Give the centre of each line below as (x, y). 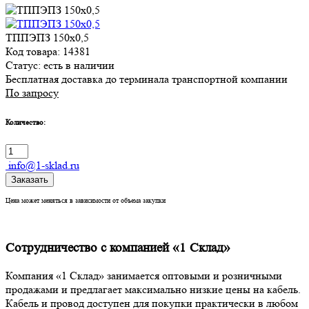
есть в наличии (79, 66)
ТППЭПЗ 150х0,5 (47, 38)
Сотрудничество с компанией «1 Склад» (118, 248)
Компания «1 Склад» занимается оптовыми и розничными (144, 275)
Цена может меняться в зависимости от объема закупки (86, 200)
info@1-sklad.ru (42, 166)
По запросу (32, 93)
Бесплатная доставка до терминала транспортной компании (147, 79)
